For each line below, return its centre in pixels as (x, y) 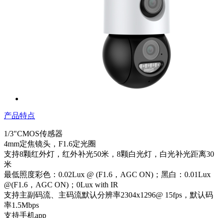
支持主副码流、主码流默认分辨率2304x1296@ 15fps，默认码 (109, 195)
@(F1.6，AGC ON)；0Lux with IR (61, 184)
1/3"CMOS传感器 (33, 133)
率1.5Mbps (21, 205)
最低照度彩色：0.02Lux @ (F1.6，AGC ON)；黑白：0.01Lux (107, 174)
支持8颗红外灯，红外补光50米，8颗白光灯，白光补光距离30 (109, 154)
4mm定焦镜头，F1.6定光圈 (50, 144)
